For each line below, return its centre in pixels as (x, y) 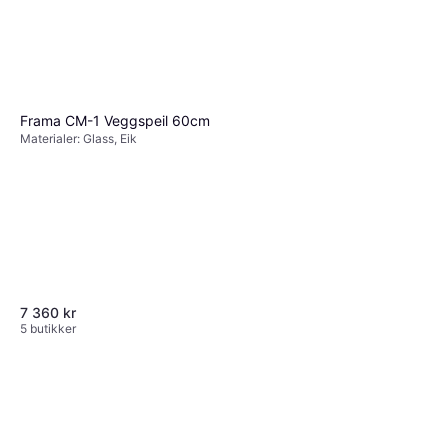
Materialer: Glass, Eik (78, 139)
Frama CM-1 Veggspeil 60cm (115, 121)
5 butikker (48, 329)
